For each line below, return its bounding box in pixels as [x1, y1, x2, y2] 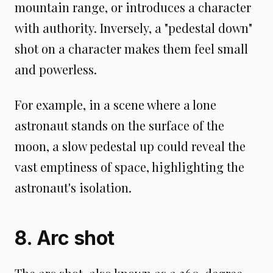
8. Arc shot [15, 226, 115, 250]
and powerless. [15, 61, 97, 77]
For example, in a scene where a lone [15, 96, 216, 113]
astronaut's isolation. [15, 179, 132, 196]
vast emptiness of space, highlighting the [15, 158, 244, 175]
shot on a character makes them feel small [15, 40, 248, 57]
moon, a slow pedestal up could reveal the [15, 138, 246, 154]
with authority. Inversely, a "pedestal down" [15, 19, 252, 36]
